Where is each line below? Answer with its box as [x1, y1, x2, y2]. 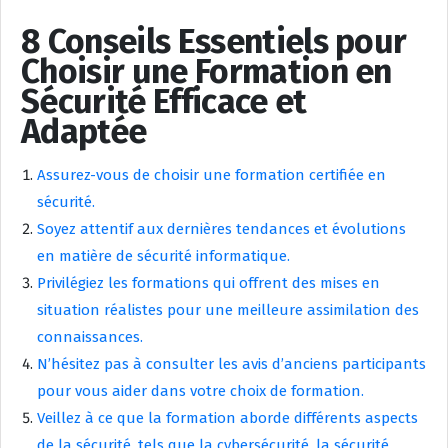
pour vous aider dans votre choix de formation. [37, 381, 364, 400]
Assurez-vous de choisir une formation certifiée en [37, 165, 386, 184]
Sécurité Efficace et [21, 80, 307, 122]
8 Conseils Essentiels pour [21, 20, 407, 62]
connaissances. [37, 327, 143, 346]
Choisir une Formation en [21, 50, 392, 92]
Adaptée [21, 110, 147, 152]
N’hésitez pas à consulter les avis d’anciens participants [37, 354, 426, 373]
